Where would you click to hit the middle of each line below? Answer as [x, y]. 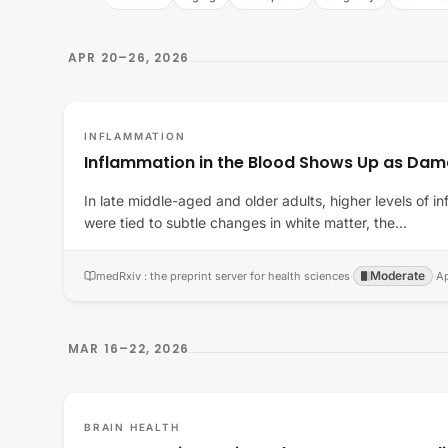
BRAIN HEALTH [132, 427]
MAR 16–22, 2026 [128, 348]
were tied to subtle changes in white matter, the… [245, 222]
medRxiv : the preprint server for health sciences [223, 276]
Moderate [397, 275]
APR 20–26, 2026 [128, 57]
